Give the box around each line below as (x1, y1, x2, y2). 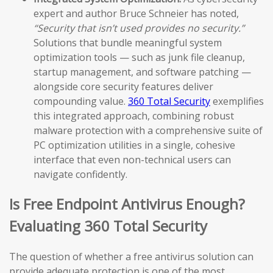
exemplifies (210, 94, 264, 108)
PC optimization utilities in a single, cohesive (34, 138, 235, 152)
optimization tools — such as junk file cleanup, (34, 50, 245, 64)
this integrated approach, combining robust (34, 108, 234, 122)
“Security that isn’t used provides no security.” (34, 21, 244, 35)
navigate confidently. (34, 167, 127, 181)
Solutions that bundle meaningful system (34, 35, 222, 49)
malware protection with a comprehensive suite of (34, 123, 263, 137)
